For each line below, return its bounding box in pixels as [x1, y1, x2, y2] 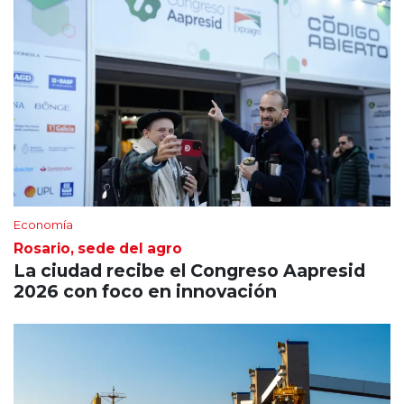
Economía [14, 216, 73, 232]
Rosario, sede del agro [14, 239, 182, 257]
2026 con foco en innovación [14, 280, 277, 302]
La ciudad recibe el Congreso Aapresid [14, 259, 365, 281]
